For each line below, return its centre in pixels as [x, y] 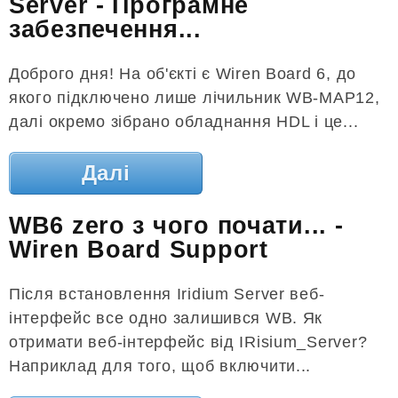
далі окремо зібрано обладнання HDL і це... [184, 121]
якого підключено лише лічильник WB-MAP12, [195, 97]
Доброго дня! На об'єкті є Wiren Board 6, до [183, 73]
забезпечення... [105, 30]
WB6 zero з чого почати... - [176, 226]
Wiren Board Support [139, 250]
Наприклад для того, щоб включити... [160, 366]
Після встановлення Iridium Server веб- [167, 294]
